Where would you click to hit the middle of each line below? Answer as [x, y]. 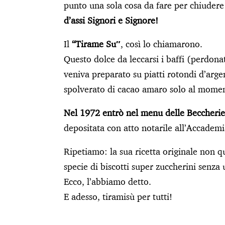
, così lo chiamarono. [161, 44]
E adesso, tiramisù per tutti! [118, 196]
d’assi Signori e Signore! [111, 20]
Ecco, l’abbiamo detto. [107, 181]
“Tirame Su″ [96, 44]
